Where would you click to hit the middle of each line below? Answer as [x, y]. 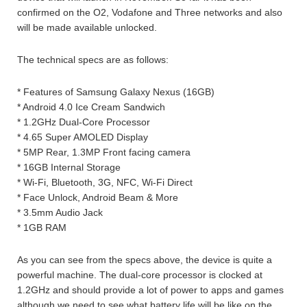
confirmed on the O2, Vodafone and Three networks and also [150, 12]
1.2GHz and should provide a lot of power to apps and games [150, 290]
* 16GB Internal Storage [69, 167]
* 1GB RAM [42, 227]
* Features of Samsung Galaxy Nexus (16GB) [116, 91]
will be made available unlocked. [87, 27]
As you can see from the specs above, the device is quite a [145, 259]
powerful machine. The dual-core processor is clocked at [140, 274]
